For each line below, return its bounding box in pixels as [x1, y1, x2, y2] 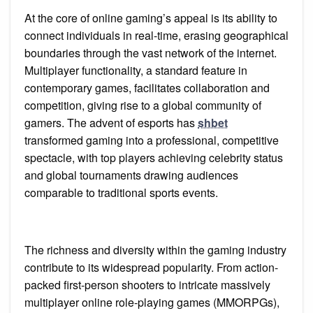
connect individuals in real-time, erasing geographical [24, 27, 289, 44]
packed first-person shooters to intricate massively [24, 277, 270, 293]
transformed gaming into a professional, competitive [24, 132, 279, 149]
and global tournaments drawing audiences [24, 167, 238, 184]
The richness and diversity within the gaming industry [24, 242, 286, 259]
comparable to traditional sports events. [24, 184, 218, 201]
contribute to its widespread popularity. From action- [24, 259, 278, 276]
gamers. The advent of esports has [24, 115, 198, 131]
